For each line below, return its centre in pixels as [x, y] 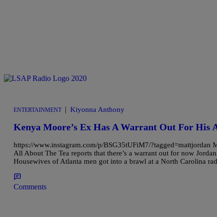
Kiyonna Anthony [97, 109]
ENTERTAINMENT [38, 110]
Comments [30, 186]
